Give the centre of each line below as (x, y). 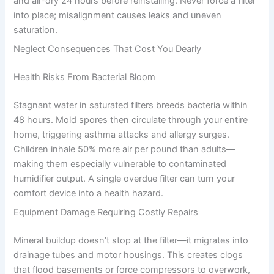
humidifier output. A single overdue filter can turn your (124, 178)
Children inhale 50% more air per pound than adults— (125, 149)
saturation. (36, 30)
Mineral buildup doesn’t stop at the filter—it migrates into (131, 241)
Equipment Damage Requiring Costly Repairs (106, 213)
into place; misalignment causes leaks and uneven (118, 15)
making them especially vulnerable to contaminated (120, 164)
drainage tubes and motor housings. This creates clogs (128, 255)
